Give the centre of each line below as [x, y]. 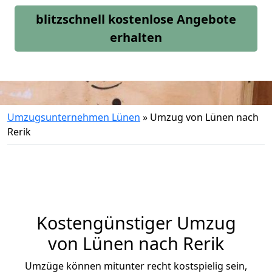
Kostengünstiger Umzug [136, 223]
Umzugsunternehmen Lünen [74, 117]
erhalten [136, 37]
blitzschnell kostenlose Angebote [136, 19]
